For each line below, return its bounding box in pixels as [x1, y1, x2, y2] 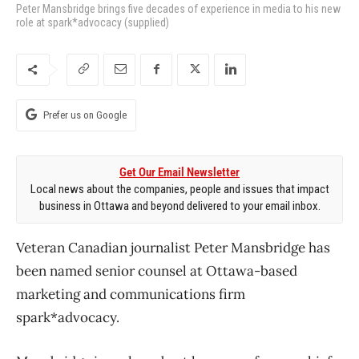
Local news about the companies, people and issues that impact [30, 181, 329, 196]
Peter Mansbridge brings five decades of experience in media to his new [16, 2, 341, 15]
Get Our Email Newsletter [119, 164, 240, 179]
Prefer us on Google [43, 108, 127, 121]
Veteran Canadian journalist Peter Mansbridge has [16, 238, 330, 256]
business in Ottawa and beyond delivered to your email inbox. [38, 198, 321, 213]
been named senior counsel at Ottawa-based [16, 261, 297, 280]
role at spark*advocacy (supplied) [16, 15, 169, 29]
